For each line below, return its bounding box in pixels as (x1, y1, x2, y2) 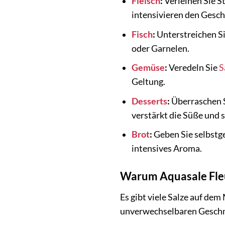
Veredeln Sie (167, 62, 219, 73)
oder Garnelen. (131, 43, 189, 54)
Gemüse (131, 62, 165, 73)
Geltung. (131, 76, 165, 87)
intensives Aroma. (131, 143, 202, 154)
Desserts (131, 95, 167, 106)
